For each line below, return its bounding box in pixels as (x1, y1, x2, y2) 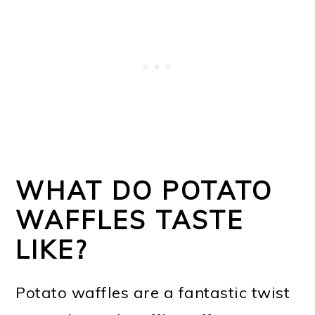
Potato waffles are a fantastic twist (15, 282, 290, 302)
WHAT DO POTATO (15, 174, 274, 206)
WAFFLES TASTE (15, 203, 245, 236)
